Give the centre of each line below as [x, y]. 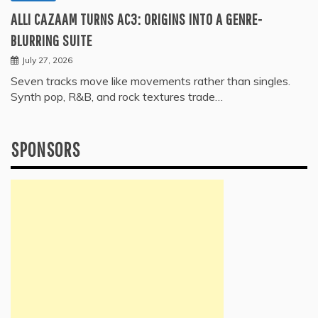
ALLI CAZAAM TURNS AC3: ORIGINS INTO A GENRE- [137, 18]
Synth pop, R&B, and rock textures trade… [117, 96]
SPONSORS [45, 149]
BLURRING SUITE [51, 40]
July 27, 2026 [47, 60]
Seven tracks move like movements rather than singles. [150, 81]
